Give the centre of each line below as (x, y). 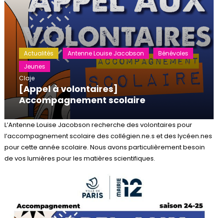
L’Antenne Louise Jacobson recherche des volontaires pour (98, 125)
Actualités (38, 53)
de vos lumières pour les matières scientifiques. (80, 158)
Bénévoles (173, 53)
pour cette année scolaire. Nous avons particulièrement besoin (104, 147)
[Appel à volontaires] (68, 89)
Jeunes (34, 66)
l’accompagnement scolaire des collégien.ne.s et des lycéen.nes (108, 136)
